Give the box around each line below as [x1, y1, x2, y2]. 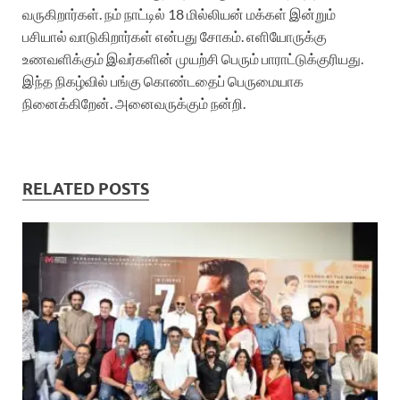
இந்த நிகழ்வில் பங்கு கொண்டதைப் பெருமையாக [22, 72, 304, 90]
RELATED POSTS [22, 179, 149, 199]
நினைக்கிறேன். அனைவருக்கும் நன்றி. [22, 95, 246, 112]
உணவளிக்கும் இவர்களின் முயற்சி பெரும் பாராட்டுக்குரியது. [22, 50, 363, 68]
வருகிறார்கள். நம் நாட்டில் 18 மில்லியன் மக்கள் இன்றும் [22, 5, 336, 23]
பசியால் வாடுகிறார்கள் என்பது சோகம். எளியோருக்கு [22, 28, 327, 46]
